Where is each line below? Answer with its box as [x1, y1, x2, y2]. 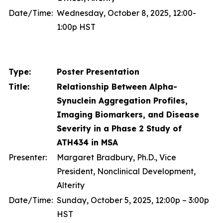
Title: [8, 82, 29, 92]
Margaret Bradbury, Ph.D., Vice [57, 152, 176, 162]
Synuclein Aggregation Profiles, [57, 96, 188, 106]
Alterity [57, 180, 85, 190]
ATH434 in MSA [57, 137, 118, 147]
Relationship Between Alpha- [57, 82, 177, 92]
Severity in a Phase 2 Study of [57, 123, 182, 133]
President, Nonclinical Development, [57, 166, 196, 176]
